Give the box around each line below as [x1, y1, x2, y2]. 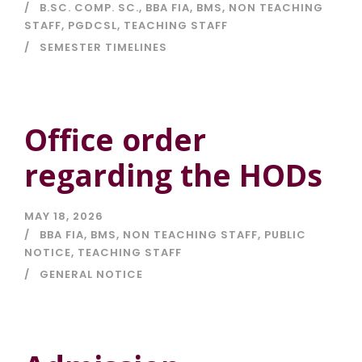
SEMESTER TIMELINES [40, 40, 167, 56]
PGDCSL [68, 18, 117, 34]
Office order [24, 119, 206, 161]
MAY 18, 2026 [24, 208, 103, 225]
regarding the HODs [24, 154, 322, 196]
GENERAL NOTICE [40, 267, 143, 283]
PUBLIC [264, 227, 306, 243]
